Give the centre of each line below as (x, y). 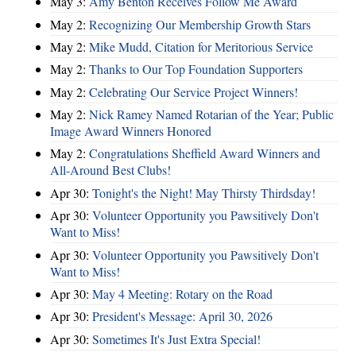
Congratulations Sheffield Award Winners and (205, 153)
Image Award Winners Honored (131, 131)
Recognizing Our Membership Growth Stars (200, 24)
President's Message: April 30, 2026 (182, 316)
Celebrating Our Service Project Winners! (193, 91)
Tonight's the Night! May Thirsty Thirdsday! (204, 192)
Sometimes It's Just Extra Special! (176, 339)
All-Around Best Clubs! (110, 170)
